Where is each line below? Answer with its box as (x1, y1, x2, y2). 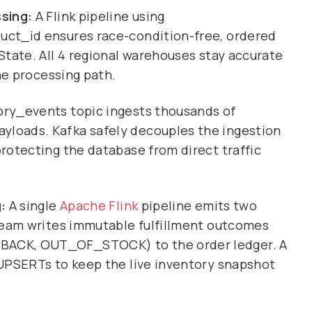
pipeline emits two (138, 197, 258, 214)
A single (6, 197, 60, 214)
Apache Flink (59, 197, 139, 214)
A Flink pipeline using (32, 8, 165, 24)
